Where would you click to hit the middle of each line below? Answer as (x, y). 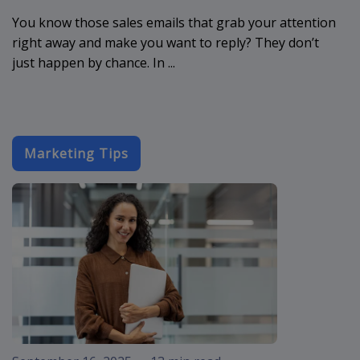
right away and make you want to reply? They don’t (166, 42)
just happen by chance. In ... (94, 62)
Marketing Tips (76, 153)
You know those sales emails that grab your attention (174, 22)
